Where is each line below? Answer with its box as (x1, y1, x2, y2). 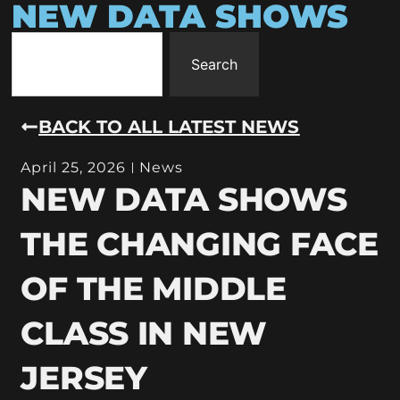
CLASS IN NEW (21, 312, 268, 353)
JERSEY (21, 357, 147, 397)
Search (191, 55, 237, 73)
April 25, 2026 (21, 158, 127, 176)
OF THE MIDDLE (21, 268, 287, 308)
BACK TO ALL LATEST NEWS (38, 115, 300, 137)
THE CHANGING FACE (21, 223, 379, 263)
